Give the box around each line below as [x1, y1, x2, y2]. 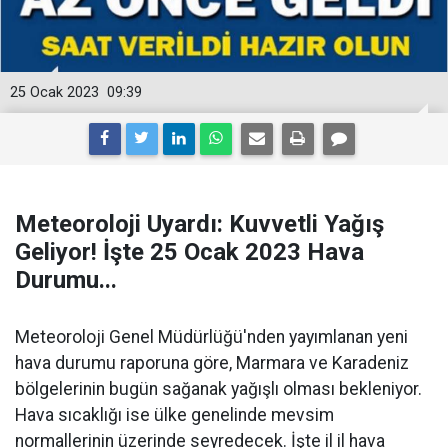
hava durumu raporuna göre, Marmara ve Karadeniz [15, 353, 409, 373]
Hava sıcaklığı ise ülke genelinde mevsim [15, 405, 334, 425]
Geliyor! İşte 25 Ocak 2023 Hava [15, 238, 364, 266]
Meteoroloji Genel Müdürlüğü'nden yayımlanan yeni [15, 327, 408, 347]
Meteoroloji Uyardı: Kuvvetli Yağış [15, 210, 384, 238]
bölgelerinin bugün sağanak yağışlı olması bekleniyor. [15, 379, 422, 399]
